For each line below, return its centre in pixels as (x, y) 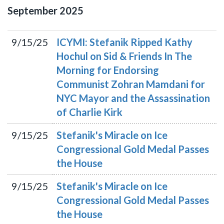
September (32, 10)
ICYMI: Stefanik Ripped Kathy (124, 42)
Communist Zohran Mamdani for (131, 84)
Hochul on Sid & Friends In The (124, 56)
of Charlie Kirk (89, 112)
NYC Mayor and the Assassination (133, 98)
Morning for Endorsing (108, 70)
